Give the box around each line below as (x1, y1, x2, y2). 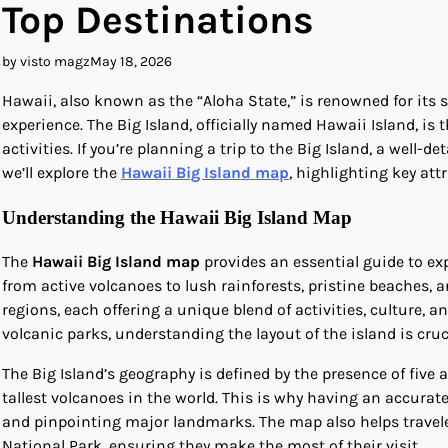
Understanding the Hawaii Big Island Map (2, 206, 352, 228)
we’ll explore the (2, 162, 121, 182)
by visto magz (2, 52, 90, 70)
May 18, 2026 (90, 52, 172, 70)
